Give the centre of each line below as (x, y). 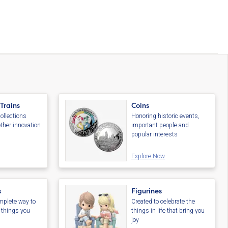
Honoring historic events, (166, 116)
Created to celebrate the (163, 202)
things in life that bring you (168, 211)
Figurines (147, 191)
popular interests (155, 135)
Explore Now (148, 156)
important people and (160, 125)
